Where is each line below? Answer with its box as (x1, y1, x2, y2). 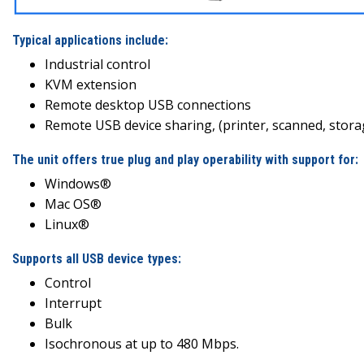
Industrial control (45, 54, 150, 73)
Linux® (45, 214, 89, 233)
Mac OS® (45, 194, 102, 213)
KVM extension (45, 75, 136, 93)
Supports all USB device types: (12, 250, 181, 266)
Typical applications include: (12, 32, 168, 48)
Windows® (45, 174, 111, 193)
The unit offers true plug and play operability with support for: (12, 151, 358, 167)
